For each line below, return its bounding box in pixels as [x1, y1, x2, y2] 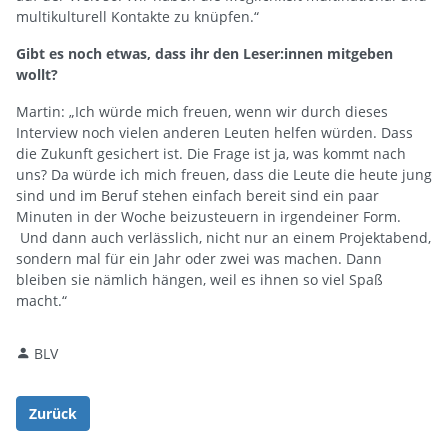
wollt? [16, 64, 58, 84]
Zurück [29, 403, 77, 423]
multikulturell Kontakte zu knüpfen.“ [16, 6, 259, 26]
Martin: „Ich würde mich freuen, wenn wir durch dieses [16, 101, 388, 121]
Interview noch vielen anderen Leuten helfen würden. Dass [16, 122, 413, 142]
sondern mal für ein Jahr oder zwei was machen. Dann [16, 248, 382, 268]
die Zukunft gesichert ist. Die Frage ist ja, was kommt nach [16, 143, 406, 163]
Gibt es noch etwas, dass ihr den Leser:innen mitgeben [16, 43, 393, 63]
